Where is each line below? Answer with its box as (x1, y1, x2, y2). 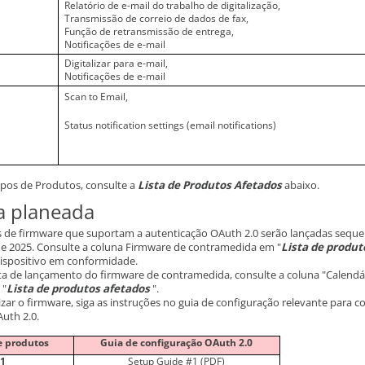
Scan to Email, (64, 90, 129, 103)
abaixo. (282, 178, 319, 192)
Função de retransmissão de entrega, (64, 24, 235, 38)
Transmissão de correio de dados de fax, (64, 11, 249, 25)
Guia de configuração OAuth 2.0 (100, 336, 253, 350)
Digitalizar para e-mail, (64, 56, 169, 70)
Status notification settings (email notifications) (64, 118, 277, 132)
